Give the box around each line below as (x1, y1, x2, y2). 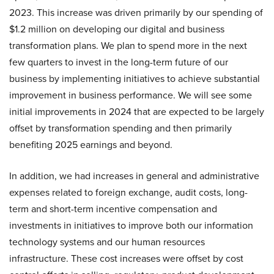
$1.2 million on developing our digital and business (9, 22, 224, 36)
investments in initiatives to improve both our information (9, 218, 253, 232)
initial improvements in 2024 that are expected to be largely (9, 105, 264, 119)
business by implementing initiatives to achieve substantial (9, 72, 260, 86)
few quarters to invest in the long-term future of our (9, 55, 228, 69)
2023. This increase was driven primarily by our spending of (9, 6, 263, 20)
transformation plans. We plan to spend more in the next (9, 39, 247, 53)
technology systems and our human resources (9, 235, 205, 249)
